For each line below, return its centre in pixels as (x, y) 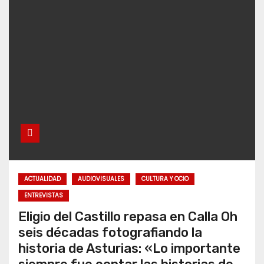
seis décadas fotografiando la (110, 233)
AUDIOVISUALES (101, 179)
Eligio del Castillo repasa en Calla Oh (128, 217)
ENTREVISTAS (44, 196)
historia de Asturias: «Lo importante (129, 249)
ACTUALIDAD (42, 179)
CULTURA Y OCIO (165, 179)
